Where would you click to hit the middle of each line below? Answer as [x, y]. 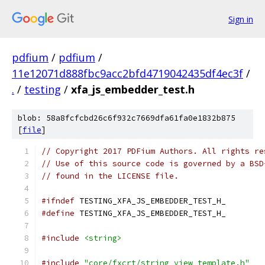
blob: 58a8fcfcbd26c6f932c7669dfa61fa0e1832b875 [127, 118]
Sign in [241, 19]
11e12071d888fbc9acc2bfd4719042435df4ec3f [127, 73]
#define [58, 213]
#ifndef [58, 201]
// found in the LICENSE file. [110, 176]
